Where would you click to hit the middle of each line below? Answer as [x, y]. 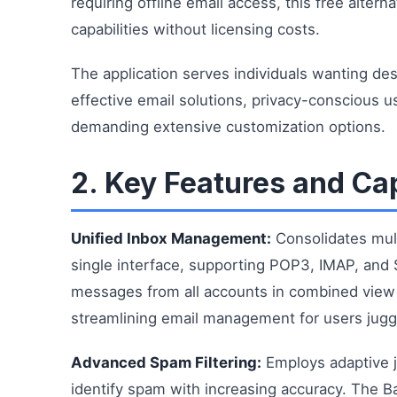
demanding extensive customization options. [228, 127]
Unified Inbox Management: [171, 238]
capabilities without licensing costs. [195, 29]
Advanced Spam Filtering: [166, 362]
